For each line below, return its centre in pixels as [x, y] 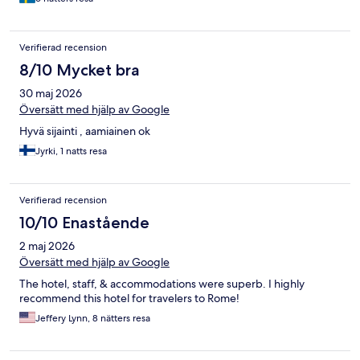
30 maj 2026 [51, 94]
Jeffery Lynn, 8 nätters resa [93, 319]
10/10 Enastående [84, 223]
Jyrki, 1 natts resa [71, 151]
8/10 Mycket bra [80, 70]
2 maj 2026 [47, 246]
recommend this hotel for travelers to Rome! [129, 299]
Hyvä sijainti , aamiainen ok [85, 131]
